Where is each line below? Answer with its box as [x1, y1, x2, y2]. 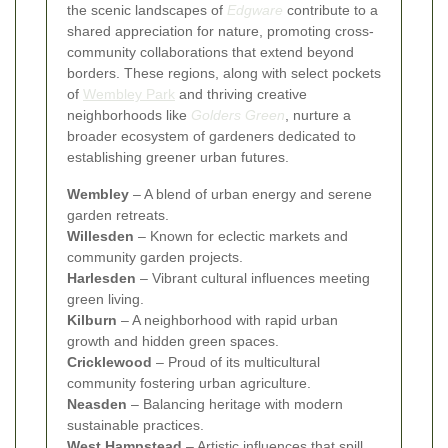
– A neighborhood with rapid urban [117, 311, 338, 328]
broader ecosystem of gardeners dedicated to [67, 127, 356, 144]
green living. [67, 290, 144, 307]
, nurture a [285, 106, 351, 123]
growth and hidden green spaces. [67, 332, 279, 349]
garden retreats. [67, 206, 169, 223]
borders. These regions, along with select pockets [67, 64, 381, 81]
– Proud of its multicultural [152, 353, 320, 370]
